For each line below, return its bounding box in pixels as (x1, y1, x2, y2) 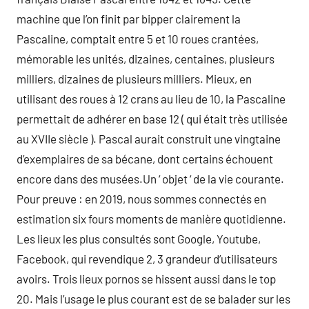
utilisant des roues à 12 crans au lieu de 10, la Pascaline (17, 92, 286, 106)
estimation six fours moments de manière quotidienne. (17, 212, 286, 226)
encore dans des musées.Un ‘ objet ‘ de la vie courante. (17, 172, 284, 186)
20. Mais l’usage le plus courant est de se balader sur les (17, 292, 290, 306)
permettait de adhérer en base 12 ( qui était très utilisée (17, 112, 288, 126)
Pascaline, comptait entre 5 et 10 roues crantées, (17, 32, 259, 46)
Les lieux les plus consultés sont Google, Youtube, (17, 232, 261, 246)
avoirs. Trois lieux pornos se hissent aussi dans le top (17, 272, 276, 286)
